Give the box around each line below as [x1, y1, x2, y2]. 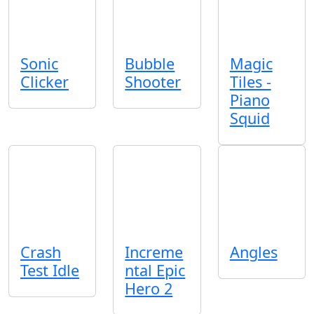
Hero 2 [125, 278, 173, 299]
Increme [125, 242, 184, 263]
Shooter [125, 71, 182, 92]
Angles [229, 242, 278, 263]
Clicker [20, 71, 69, 92]
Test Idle [20, 260, 79, 281]
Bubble [125, 53, 175, 74]
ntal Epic [125, 260, 186, 281]
